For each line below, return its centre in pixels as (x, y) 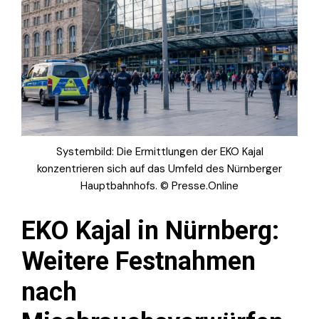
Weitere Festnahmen (138, 261)
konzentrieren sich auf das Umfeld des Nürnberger (159, 168)
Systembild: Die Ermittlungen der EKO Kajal (159, 151)
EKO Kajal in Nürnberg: (150, 230)
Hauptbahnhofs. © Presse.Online (159, 185)
